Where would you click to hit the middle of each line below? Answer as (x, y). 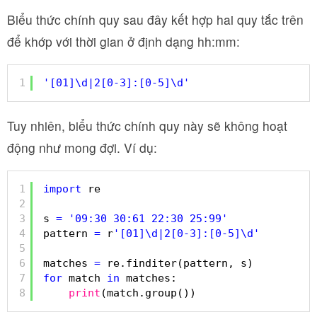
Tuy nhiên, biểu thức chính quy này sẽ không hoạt (147, 125)
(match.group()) (148, 293)
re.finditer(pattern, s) (180, 263)
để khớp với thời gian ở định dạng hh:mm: (123, 41)
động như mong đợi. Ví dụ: (82, 147)
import (62, 189)
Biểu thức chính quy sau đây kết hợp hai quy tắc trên (155, 19)
